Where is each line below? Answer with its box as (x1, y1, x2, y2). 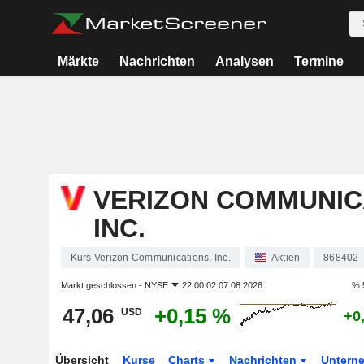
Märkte (58, 54, 100, 68)
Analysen (214, 54, 274, 68)
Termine (293, 54, 344, 68)
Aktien (271, 252, 301, 263)
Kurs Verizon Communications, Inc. (70, 252, 231, 263)
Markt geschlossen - (60, 280, 145, 290)
